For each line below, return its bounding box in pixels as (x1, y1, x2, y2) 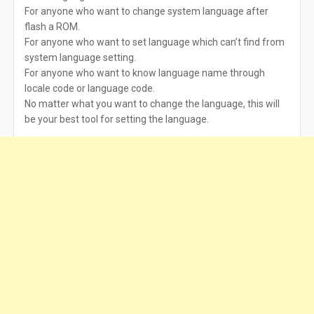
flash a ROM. (25, 21, 80, 32)
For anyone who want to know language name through (25, 67, 265, 78)
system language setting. (25, 52, 136, 63)
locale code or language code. (25, 83, 155, 94)
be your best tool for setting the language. (25, 114, 209, 125)
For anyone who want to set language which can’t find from (25, 36, 285, 48)
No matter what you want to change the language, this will (25, 98, 280, 109)
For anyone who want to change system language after (25, 6, 268, 17)
